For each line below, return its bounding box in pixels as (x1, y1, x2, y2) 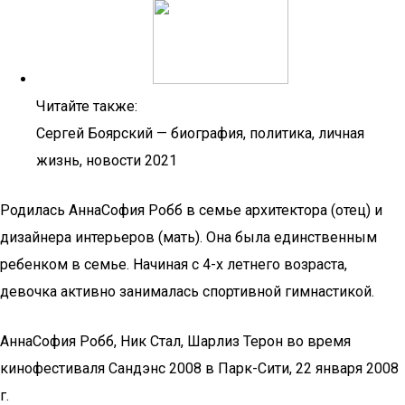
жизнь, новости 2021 (36, 152, 177, 169)
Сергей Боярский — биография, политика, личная (36, 125, 364, 142)
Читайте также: (36, 98, 137, 115)
